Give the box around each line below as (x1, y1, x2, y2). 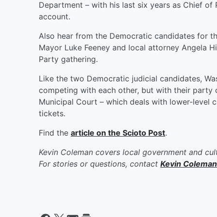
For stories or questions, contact (39, 158, 160, 169)
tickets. (39, 108, 65, 118)
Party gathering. (39, 54, 98, 64)
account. (39, 11, 70, 21)
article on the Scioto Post (71, 127, 165, 138)
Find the (39, 127, 71, 138)
